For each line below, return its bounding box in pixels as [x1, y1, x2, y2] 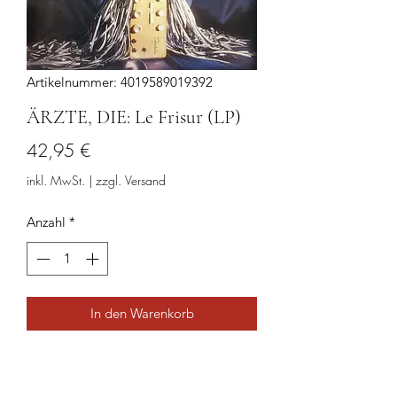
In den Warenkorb [90, 305, 194, 323]
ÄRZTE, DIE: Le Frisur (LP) [27, 105, 241, 128]
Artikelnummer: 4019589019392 [27, 73, 213, 90]
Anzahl [27, 213, 66, 230]
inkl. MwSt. [27, 171, 85, 189]
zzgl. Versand [96, 171, 166, 189]
